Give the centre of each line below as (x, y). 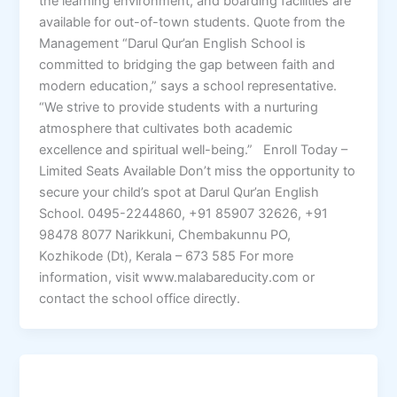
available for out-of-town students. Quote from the (192, 22)
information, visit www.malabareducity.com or (177, 277)
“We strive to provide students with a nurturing (179, 107)
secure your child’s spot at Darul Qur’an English (179, 192)
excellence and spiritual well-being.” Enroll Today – (194, 149)
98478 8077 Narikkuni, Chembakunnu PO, (165, 234)
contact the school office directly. (140, 298)
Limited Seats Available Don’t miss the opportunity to (198, 171)
